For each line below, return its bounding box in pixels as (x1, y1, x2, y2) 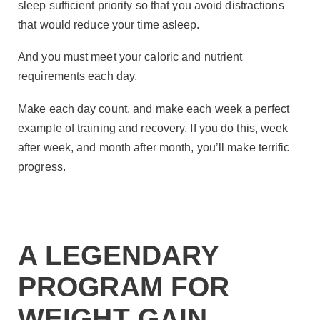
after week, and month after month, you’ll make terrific (18, 141, 290, 154)
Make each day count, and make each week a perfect (18, 102, 289, 115)
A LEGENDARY (18, 240, 219, 271)
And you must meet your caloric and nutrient (18, 51, 243, 64)
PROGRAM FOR (18, 271, 238, 303)
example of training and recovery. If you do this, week (18, 121, 289, 134)
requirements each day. (18, 70, 138, 83)
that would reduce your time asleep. (18, 19, 200, 31)
